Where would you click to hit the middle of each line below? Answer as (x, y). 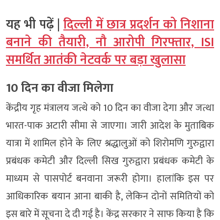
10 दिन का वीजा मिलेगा (60, 88)
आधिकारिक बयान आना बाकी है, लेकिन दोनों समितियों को (110, 196)
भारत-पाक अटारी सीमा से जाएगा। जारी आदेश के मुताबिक (110, 125)
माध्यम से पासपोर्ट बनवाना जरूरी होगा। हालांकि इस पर (110, 179)
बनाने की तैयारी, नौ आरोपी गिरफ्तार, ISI (110, 42)
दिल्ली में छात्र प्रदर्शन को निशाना (139, 25)
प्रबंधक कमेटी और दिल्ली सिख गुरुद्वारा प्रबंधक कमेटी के (110, 161)
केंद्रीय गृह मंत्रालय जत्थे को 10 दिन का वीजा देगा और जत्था (110, 108)
